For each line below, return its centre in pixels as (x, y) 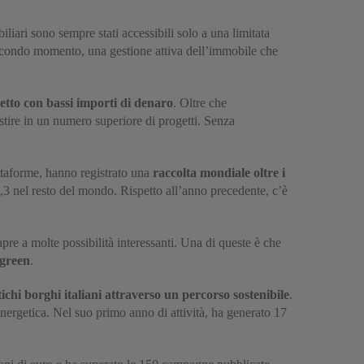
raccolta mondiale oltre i (219, 172)
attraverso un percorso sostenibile (197, 294)
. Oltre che (200, 102)
